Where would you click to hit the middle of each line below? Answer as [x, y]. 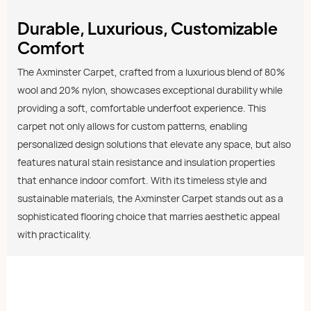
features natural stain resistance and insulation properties [146, 162]
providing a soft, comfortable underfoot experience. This [142, 108]
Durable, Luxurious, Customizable [148, 28]
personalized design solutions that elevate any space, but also [154, 144]
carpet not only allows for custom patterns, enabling [132, 126]
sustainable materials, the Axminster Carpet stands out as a [150, 199]
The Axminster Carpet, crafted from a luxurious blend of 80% [151, 72]
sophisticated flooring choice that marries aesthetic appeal [149, 217]
